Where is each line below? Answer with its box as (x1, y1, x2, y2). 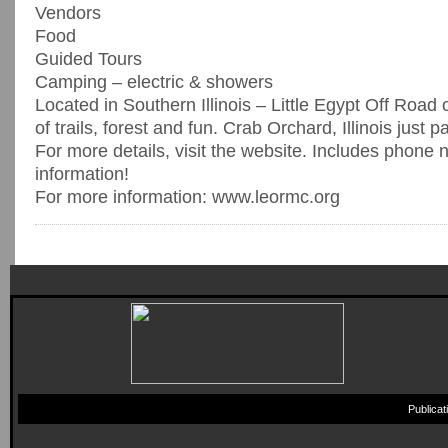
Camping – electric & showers (35, 72, 273, 92)
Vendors (35, 3, 101, 23)
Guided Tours (35, 49, 142, 69)
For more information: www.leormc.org (35, 187, 340, 207)
